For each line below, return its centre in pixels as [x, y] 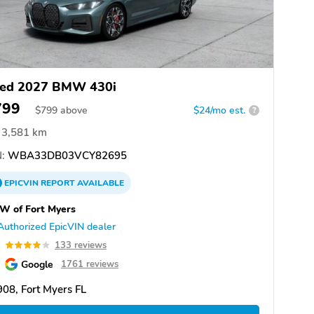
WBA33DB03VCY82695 [66, 155]
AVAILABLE [100, 183]
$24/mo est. [219, 110]
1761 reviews [90, 264]
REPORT [58, 183]
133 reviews [81, 245]
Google [37, 264]
